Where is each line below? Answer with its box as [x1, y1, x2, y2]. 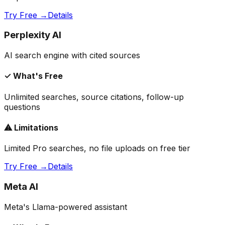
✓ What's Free [4, 71, 63, 81]
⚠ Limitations [4, 122, 58, 133]
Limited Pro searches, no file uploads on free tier [4, 143, 190, 154]
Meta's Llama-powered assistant [4, 201, 127, 212]
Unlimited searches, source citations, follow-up [4, 91, 184, 102]
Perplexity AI [4, 29, 61, 41]
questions [4, 101, 40, 112]
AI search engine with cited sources [4, 50, 140, 61]
